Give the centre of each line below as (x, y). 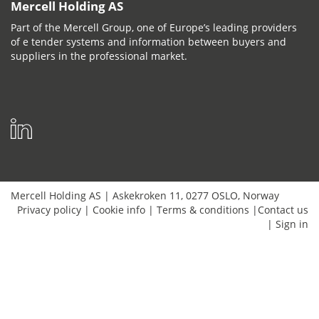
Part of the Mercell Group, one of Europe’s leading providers (154, 27)
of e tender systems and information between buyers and (148, 41)
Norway (261, 195)
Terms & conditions (203, 209)
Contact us (283, 209)
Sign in (292, 224)
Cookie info (119, 209)
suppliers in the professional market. (99, 56)
